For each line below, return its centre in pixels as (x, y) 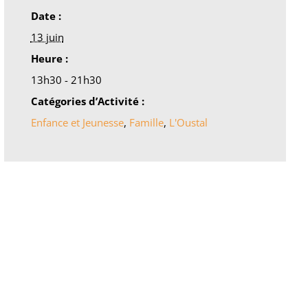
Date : (46, 15)
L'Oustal (188, 122)
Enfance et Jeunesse (77, 122)
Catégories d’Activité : (87, 101)
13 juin (47, 37)
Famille (146, 122)
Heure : (49, 58)
